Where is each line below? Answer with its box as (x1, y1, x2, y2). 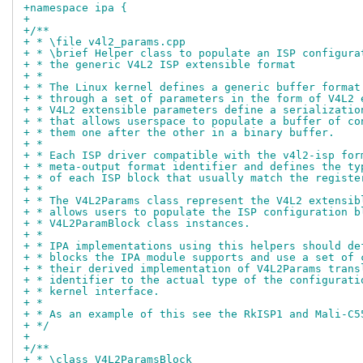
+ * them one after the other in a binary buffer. (23, 126, 335, 139)
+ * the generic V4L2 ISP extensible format (23, 58, 296, 71)
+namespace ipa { (23, 2, 127, 15)
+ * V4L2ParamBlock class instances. (23, 217, 250, 230)
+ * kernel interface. (23, 285, 160, 298)
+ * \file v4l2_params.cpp (23, 36, 186, 49)
